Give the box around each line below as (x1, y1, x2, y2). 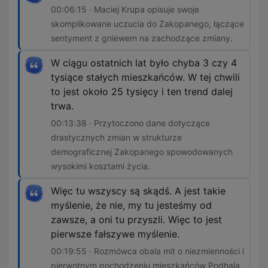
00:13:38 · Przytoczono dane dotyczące (51, 118, 210, 129)
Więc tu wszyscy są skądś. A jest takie (51, 185, 226, 197)
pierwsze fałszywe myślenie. (51, 228, 179, 240)
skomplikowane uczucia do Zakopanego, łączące (51, 19, 244, 29)
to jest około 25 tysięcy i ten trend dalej (51, 86, 233, 98)
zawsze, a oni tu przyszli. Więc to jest (51, 214, 222, 226)
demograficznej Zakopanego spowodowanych (51, 147, 233, 157)
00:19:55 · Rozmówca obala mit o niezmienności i (51, 246, 244, 257)
